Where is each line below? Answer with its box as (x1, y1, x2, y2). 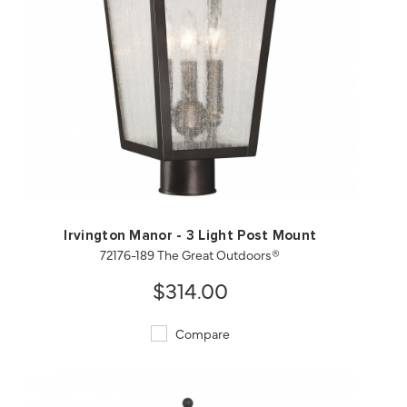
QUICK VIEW (60, 154, 136, 170)
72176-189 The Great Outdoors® (100, 244, 281, 263)
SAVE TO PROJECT (226, 154, 338, 170)
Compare (172, 323, 230, 342)
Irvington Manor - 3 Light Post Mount (64, 228, 317, 243)
